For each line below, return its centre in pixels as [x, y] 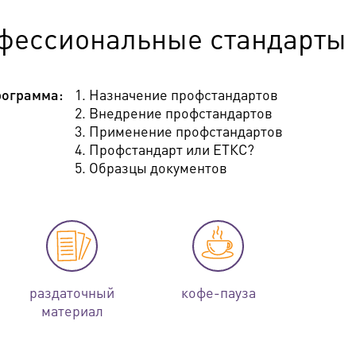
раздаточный [72, 292]
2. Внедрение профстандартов [174, 112]
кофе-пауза [218, 292]
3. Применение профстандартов [179, 131]
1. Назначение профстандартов [176, 94]
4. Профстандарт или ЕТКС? [164, 149]
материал [72, 310]
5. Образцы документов [151, 167]
